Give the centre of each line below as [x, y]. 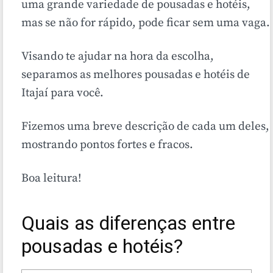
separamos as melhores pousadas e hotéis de [136, 75]
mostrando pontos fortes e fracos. [107, 145]
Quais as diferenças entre [128, 223]
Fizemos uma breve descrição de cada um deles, [145, 126]
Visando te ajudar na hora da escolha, [118, 56]
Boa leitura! [51, 178]
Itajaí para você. [62, 93]
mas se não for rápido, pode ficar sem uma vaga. [146, 23]
